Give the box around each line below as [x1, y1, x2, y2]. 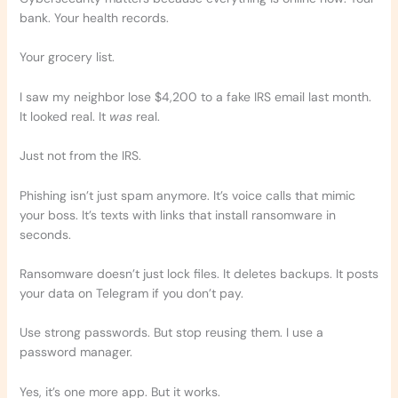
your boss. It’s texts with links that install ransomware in [19, 206, 336, 223]
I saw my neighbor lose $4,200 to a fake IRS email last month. [19, 88, 371, 105]
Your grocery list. [19, 49, 115, 66]
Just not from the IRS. [19, 147, 141, 164]
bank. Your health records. [19, 10, 169, 27]
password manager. [19, 344, 132, 361]
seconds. [19, 226, 71, 243]
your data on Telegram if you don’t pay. [19, 284, 243, 301]
